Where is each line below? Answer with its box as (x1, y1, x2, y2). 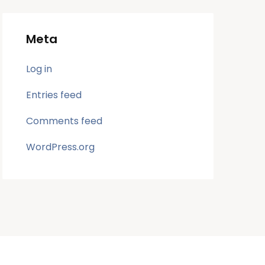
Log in (26, 62, 53, 76)
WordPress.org (26, 140, 95, 154)
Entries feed (26, 88, 82, 102)
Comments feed (26, 114, 103, 128)
